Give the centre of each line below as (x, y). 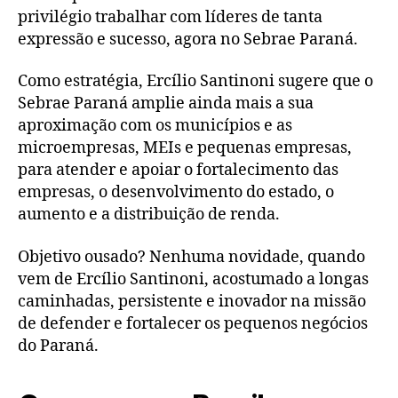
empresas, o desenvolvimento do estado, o (176, 193)
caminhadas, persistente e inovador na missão (192, 301)
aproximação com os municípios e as (155, 126)
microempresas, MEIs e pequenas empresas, (185, 148)
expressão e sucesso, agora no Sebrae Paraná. (188, 39)
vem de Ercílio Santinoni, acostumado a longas (193, 279)
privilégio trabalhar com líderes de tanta (170, 17)
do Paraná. (58, 346)
